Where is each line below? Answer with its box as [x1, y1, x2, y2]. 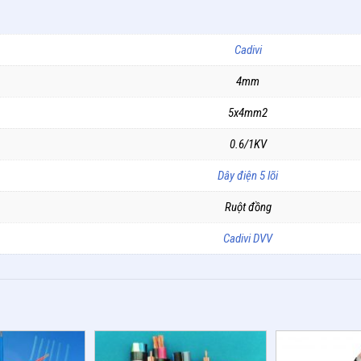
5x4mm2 [228, 105, 268, 120]
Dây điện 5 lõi [218, 168, 278, 183]
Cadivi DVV [223, 230, 272, 246]
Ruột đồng [224, 199, 272, 214]
